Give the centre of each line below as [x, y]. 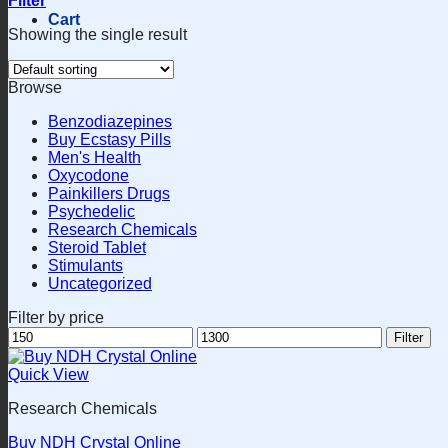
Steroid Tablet [97, 248]
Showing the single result [97, 35]
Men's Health [94, 158]
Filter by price [56, 318]
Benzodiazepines [110, 122]
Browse [35, 88]
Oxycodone [88, 176]
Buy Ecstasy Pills [109, 140]
